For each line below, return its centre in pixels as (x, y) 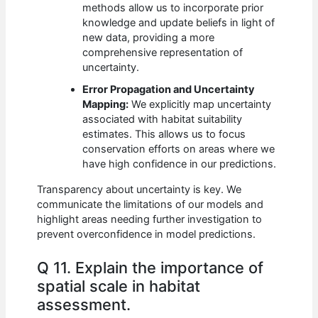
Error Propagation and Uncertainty (169, 90)
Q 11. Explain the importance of (150, 268)
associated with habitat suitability (163, 120)
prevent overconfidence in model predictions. (147, 234)
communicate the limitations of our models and (150, 204)
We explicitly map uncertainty (200, 105)
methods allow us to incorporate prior (173, 8)
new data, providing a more (149, 38)
